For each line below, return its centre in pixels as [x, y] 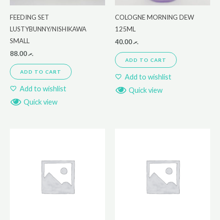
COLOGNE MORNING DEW [154, 17]
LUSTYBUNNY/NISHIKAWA [48, 29]
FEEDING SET [29, 17]
